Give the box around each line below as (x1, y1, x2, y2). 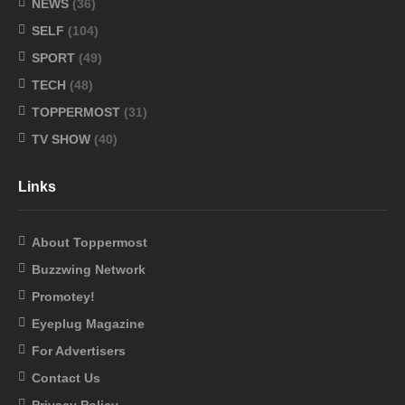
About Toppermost (32, 234, 147, 250)
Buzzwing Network (32, 261, 146, 277)
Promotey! (32, 288, 95, 304)
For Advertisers (32, 343, 126, 358)
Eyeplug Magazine (32, 316, 145, 331)
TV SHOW (32, 131, 90, 146)
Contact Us (32, 370, 100, 385)
